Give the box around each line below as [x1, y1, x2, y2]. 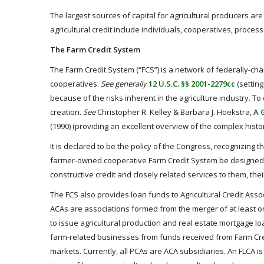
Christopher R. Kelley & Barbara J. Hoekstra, [95, 107, 253, 117]
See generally [101, 78, 147, 89]
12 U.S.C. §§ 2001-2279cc [148, 78, 235, 89]
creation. [50, 107, 83, 117]
